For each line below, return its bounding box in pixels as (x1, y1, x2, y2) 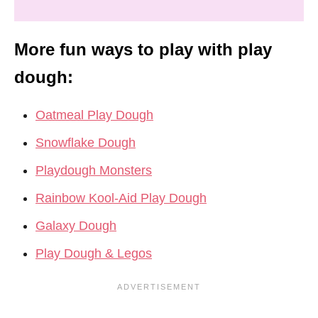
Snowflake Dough (35, 136, 136, 150)
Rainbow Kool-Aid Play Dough (35, 191, 207, 206)
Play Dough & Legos (35, 246, 152, 261)
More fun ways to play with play (14, 40, 272, 60)
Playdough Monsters (35, 163, 152, 178)
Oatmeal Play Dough (35, 108, 153, 123)
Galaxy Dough (35, 219, 116, 234)
